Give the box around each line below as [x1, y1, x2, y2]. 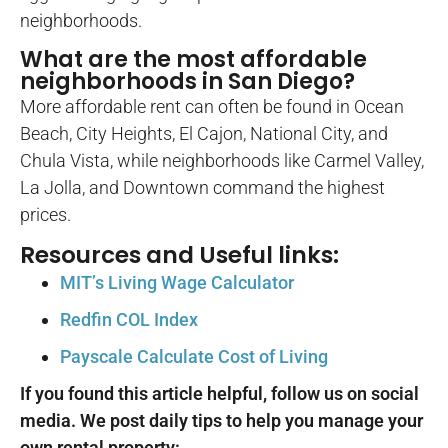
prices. [20, 203, 71, 225]
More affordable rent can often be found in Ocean [20, 95, 404, 117]
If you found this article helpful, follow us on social [20, 383, 419, 404]
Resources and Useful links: [20, 239, 339, 271]
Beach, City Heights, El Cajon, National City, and [20, 122, 388, 144]
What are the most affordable [20, 43, 367, 75]
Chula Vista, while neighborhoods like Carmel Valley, [20, 149, 424, 171]
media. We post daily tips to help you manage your [20, 410, 423, 431]
